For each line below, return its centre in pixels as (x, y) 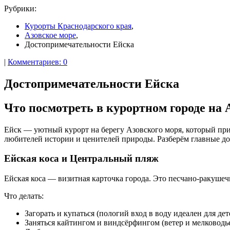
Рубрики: (20, 8)
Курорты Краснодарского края (78, 26)
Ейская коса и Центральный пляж (81, 159)
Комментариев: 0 (37, 62)
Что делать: (24, 196)
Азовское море (50, 35)
